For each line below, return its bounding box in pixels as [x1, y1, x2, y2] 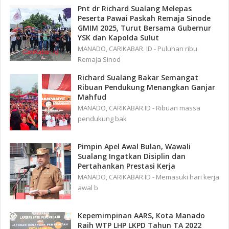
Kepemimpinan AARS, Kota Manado [78, 210, 205, 220]
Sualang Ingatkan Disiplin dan [78, 151, 186, 161]
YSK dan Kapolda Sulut [78, 32, 159, 42]
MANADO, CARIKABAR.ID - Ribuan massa [78, 103, 201, 112]
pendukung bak [78, 113, 127, 123]
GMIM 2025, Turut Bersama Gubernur [78, 22, 212, 33]
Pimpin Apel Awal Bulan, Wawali [78, 141, 191, 151]
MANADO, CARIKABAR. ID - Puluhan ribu [78, 43, 198, 53]
